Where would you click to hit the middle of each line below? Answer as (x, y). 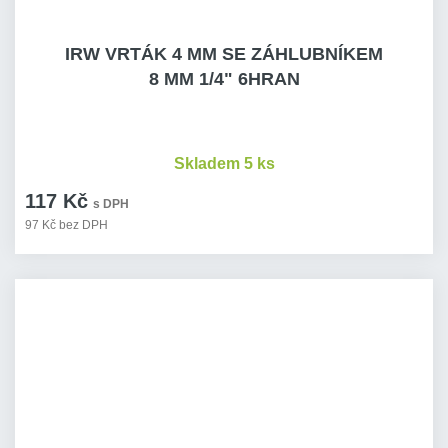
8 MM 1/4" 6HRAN (224, 79)
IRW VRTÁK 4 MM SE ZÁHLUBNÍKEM (224, 54)
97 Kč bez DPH (66, 225)
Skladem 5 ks (224, 163)
